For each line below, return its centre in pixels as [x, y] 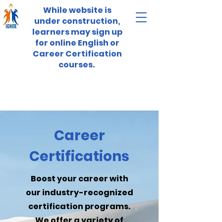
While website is [77, 10]
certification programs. [79, 206]
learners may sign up [77, 32]
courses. [77, 65]
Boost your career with [79, 179]
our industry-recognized [79, 193]
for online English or [77, 43]
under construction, [77, 21]
